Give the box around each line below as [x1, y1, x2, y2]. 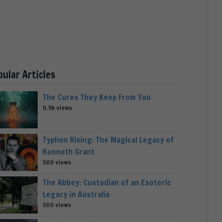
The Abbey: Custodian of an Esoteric [42, 177, 171, 188]
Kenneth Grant [42, 146, 95, 157]
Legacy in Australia [42, 189, 110, 200]
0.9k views [42, 103, 72, 112]
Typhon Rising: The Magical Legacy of [42, 134, 174, 145]
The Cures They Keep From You [42, 92, 151, 103]
